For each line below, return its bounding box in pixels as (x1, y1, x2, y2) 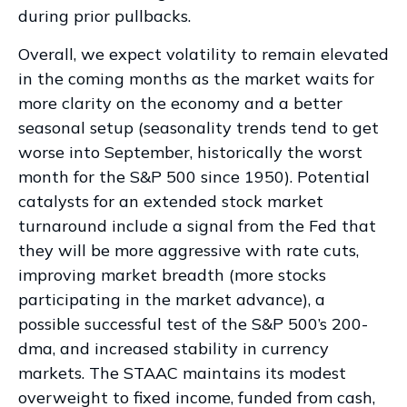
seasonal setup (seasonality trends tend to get (18, 116, 379, 138)
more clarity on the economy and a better (18, 92, 342, 114)
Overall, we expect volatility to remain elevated (18, 43, 389, 65)
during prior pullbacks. (18, 5, 191, 26)
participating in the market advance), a (18, 288, 325, 310)
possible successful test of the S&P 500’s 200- (18, 313, 368, 334)
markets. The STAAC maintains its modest (18, 362, 346, 383)
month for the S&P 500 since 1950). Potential (18, 165, 370, 187)
